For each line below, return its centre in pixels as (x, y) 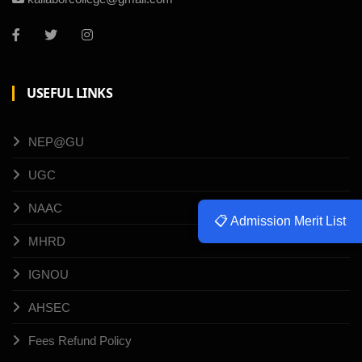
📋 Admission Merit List (280, 221)
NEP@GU (56, 142)
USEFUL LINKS (69, 93)
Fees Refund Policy (80, 341)
